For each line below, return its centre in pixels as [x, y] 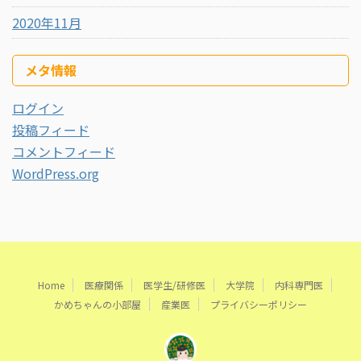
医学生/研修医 [174, 285]
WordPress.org [56, 173]
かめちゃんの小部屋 [98, 304]
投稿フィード [51, 130]
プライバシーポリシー [259, 304]
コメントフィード [64, 151]
